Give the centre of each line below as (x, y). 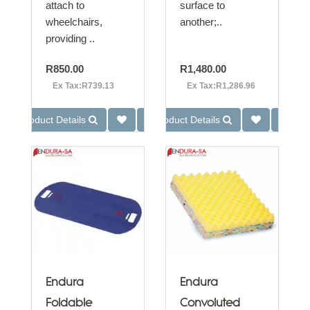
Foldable (69, 303)
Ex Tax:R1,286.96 (221, 86)
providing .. (70, 38)
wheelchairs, (74, 22)
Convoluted (210, 303)
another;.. (201, 22)
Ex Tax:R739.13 (83, 86)
